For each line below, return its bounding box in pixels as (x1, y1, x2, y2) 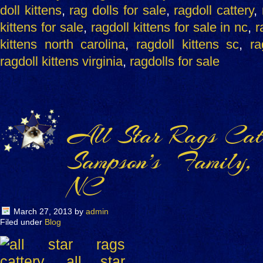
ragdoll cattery (174, 3, 254, 18)
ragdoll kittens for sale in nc (90, 20, 248, 35)
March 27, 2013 (14, 207, 72, 216)
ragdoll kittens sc (136, 37, 240, 52)
